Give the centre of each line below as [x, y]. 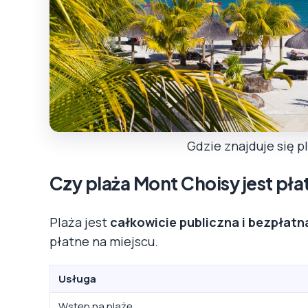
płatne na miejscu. [104, 241]
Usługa [77, 278]
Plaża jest [80, 222]
